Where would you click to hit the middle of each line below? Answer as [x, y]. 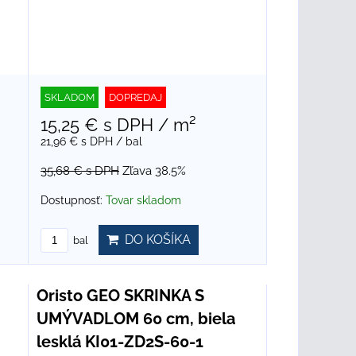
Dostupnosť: [74, 201]
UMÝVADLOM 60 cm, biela [136, 319]
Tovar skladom [144, 201]
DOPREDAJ [136, 98]
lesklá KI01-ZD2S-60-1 [120, 342]
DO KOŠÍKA [155, 240]
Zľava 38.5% [155, 171]
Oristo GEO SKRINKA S [121, 296]
